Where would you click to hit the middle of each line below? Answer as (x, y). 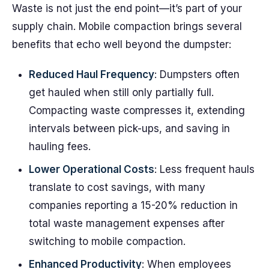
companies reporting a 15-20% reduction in (133, 205)
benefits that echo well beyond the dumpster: (122, 44)
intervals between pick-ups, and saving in (129, 128)
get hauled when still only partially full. (121, 92)
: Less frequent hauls (204, 169)
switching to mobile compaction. (107, 241)
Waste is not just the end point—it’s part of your (127, 8)
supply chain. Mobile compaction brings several (127, 26)
